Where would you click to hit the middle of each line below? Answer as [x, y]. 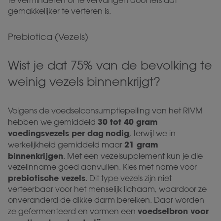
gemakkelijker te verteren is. [59, 11]
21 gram [141, 145]
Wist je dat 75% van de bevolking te [110, 65]
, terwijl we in [152, 134]
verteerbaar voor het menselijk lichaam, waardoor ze [107, 189]
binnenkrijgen [36, 156]
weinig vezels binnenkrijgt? [84, 82]
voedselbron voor [173, 211]
